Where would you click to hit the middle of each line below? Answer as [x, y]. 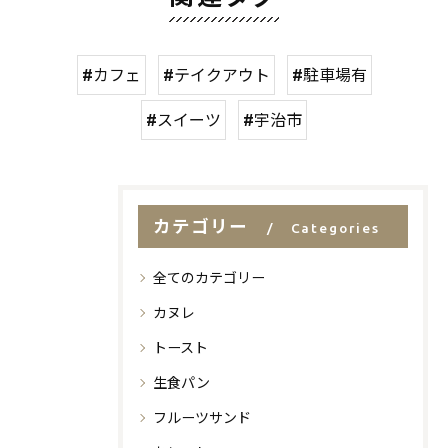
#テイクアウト [216, 75]
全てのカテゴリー [209, 278]
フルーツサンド [202, 418]
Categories [335, 228]
